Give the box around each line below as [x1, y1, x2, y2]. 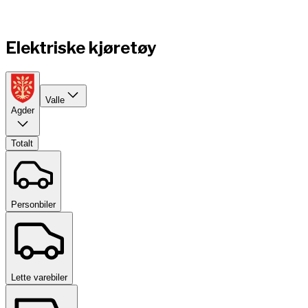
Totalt [11, 137, 33, 148]
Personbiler [11, 199, 56, 210]
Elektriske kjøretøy [5, 38, 157, 58]
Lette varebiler [11, 272, 67, 283]
